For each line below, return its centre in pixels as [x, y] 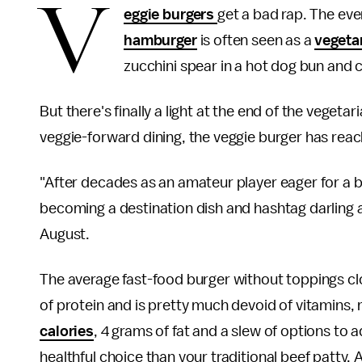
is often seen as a [256, 40]
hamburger [160, 40]
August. [66, 234]
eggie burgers [170, 15]
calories [67, 331]
